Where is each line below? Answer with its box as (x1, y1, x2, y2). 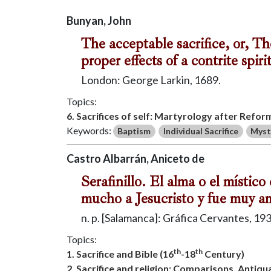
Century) (202, 247, 244, 260)
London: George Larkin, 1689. (80, 73, 221, 87)
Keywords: (66, 124, 113, 136)
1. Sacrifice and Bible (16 (66, 247, 174, 260)
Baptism (117, 125, 151, 136)
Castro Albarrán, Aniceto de (66, 151, 204, 165)
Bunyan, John (66, 13, 131, 27)
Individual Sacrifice (163, 125, 238, 136)
